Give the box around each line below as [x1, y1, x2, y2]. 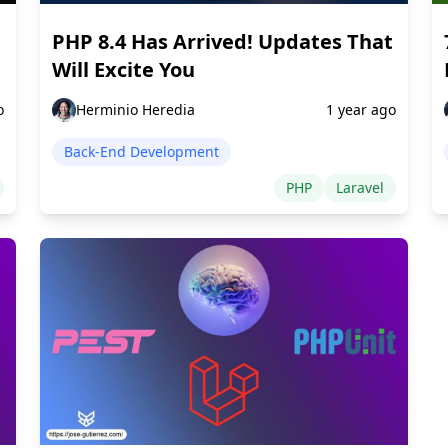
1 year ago [326, 100, 396, 120]
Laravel [336, 178, 384, 198]
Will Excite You [52, 56, 195, 84]
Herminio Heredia [76, 100, 195, 120]
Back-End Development [64, 142, 219, 162]
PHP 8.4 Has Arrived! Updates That [52, 28, 393, 56]
